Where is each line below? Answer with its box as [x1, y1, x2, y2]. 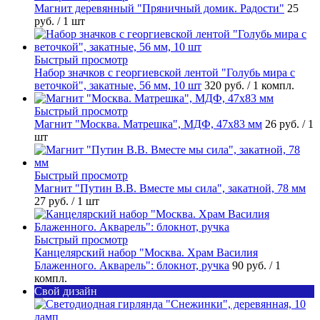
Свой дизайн [34, 285, 97, 298]
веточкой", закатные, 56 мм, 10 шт [34, 79, 201, 92]
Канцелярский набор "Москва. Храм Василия [34, 246, 258, 259]
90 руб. [232, 259, 269, 272]
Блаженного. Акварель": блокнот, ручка [34, 259, 229, 272]
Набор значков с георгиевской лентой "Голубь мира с [34, 66, 295, 79]
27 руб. [34, 195, 71, 208]
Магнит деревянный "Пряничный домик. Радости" [34, 2, 284, 15]
